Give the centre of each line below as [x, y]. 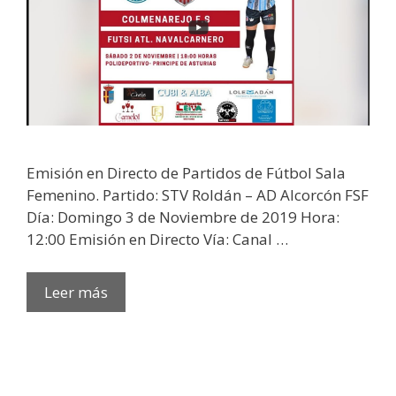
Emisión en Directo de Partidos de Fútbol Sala [186, 172]
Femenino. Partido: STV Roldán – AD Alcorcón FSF [198, 194]
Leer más [76, 293]
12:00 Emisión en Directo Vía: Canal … [157, 239]
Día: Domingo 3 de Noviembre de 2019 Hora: [183, 217]
